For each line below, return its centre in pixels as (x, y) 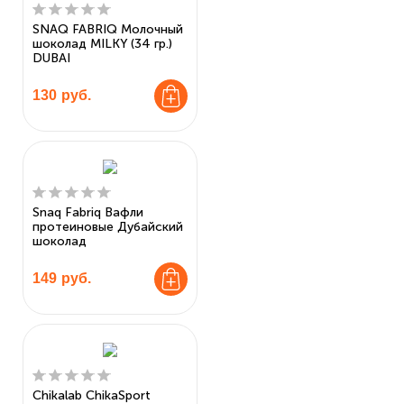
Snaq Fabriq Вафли (88, 212)
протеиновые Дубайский (108, 226)
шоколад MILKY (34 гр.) (102, 43)
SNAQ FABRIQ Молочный (108, 29)
